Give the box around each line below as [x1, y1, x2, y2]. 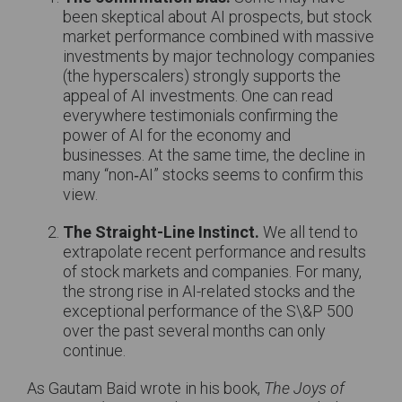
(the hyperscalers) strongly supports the [63, 66, 341, 85]
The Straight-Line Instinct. [63, 223, 259, 241]
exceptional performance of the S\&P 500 [63, 301, 354, 320]
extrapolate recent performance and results [63, 242, 366, 261]
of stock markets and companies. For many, [63, 262, 362, 281]
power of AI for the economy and [63, 126, 291, 144]
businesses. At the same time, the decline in [63, 145, 365, 164]
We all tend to [259, 223, 358, 241]
